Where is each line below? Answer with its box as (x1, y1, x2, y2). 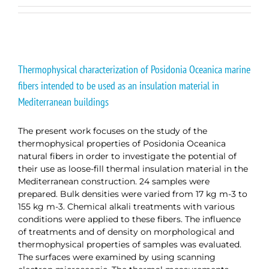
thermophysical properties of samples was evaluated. (18, 238, 241, 250)
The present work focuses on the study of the (18, 125, 207, 136)
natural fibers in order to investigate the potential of (18, 150, 237, 162)
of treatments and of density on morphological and (18, 226, 234, 237)
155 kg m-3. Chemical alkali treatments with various (18, 201, 235, 212)
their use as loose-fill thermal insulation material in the (18, 163, 248, 174)
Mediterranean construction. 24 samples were (18, 175, 210, 187)
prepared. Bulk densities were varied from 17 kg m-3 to (18, 188, 247, 199)
